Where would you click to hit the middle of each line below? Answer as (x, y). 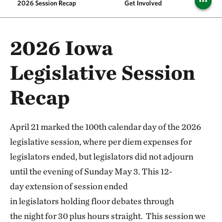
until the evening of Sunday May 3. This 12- (91, 171)
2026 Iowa (61, 48)
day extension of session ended (69, 186)
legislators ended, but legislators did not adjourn (102, 156)
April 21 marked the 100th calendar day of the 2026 (106, 127)
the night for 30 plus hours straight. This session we (108, 216)
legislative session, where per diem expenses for (101, 141)
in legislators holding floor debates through (92, 201)
